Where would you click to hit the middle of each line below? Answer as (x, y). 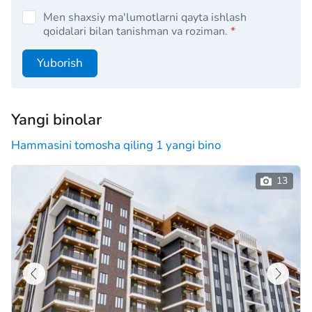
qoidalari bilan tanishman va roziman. (135, 31)
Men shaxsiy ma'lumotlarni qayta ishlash (145, 17)
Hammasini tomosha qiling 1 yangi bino (116, 145)
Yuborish (60, 63)
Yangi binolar (56, 119)
